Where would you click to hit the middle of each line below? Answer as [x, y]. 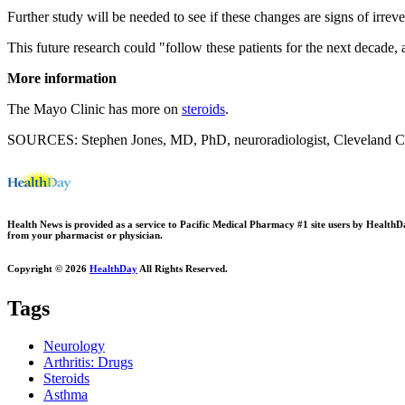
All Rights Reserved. [183, 268]
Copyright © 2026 [48, 268]
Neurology [74, 346]
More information [62, 78]
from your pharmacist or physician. [85, 235]
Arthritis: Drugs [88, 363]
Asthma [66, 395]
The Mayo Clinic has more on [94, 108]
